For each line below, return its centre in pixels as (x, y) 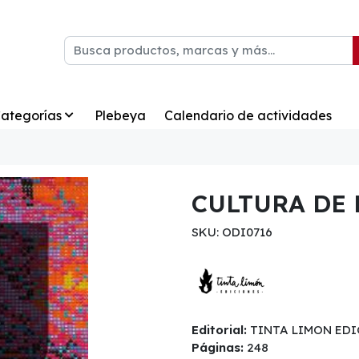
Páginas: (218, 348)
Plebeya (121, 115)
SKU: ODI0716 (232, 232)
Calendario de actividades (248, 115)
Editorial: (219, 330)
